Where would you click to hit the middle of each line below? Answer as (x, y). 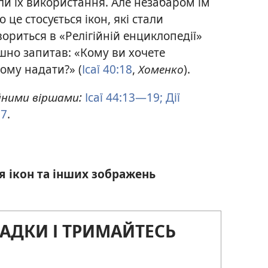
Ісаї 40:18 (107, 69)
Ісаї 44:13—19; (124, 98)
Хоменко (161, 69)
